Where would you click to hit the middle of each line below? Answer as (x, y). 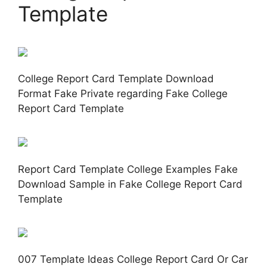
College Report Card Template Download (116, 79)
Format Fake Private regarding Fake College (123, 94)
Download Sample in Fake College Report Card (130, 184)
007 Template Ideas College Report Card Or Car (133, 260)
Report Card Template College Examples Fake (128, 169)
